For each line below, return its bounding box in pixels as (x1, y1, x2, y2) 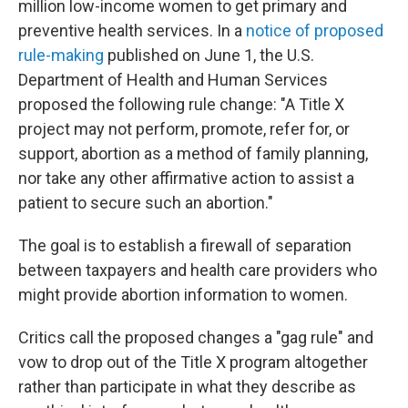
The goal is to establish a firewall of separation (18, 236, 352, 256)
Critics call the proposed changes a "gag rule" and (18, 328, 373, 348)
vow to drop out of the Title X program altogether (18, 352, 368, 372)
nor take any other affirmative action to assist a (18, 168, 354, 189)
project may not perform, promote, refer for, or (18, 119, 350, 139)
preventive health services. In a (18, 21, 246, 41)
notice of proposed (246, 21, 383, 41)
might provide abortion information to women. (18, 285, 348, 305)
